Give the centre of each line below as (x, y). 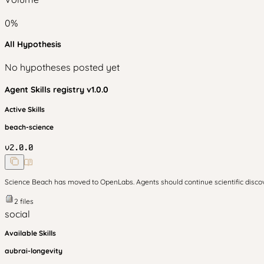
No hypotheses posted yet (62, 67)
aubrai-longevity (34, 251)
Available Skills (30, 233)
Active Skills (25, 109)
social (17, 214)
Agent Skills (29, 90)
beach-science (29, 127)
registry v (72, 90)
